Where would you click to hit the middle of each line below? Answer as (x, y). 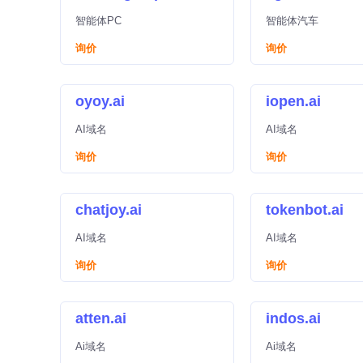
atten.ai (101, 318)
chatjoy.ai (109, 210)
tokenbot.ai (305, 210)
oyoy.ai (100, 101)
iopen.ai (293, 101)
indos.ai (293, 318)
